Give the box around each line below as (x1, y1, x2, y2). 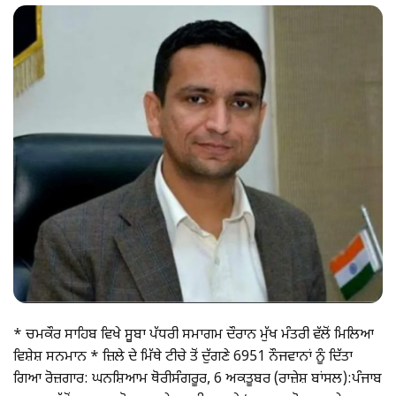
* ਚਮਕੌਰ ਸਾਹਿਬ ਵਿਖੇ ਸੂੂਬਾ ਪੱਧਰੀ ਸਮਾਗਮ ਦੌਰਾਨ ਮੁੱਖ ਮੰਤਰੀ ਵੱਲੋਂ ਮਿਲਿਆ (13, 326, 374, 346)
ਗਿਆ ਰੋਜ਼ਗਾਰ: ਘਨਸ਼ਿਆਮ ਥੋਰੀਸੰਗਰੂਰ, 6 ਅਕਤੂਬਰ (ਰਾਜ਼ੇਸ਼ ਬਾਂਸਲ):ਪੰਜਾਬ (13, 370, 382, 390)
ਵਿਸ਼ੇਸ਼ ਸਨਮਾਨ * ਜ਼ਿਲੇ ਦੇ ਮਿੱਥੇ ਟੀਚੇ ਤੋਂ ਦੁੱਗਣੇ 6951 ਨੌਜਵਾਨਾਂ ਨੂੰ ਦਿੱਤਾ (13, 348, 353, 368)
